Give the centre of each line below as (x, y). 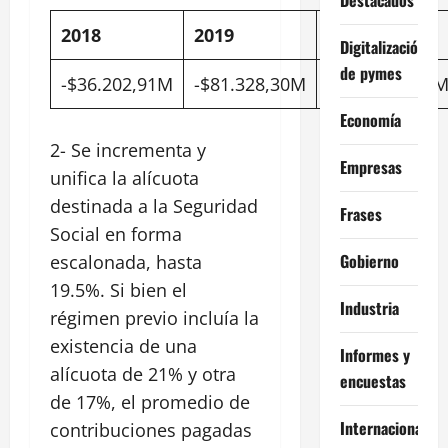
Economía (370, 119)
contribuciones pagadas (151, 429)
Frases (360, 213)
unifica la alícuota (124, 177)
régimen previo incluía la (154, 317)
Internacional (382, 427)
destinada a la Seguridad (154, 205)
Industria (369, 307)
